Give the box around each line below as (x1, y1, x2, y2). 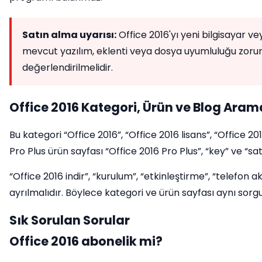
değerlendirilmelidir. (22, 61, 113, 74)
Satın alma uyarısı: (22, 28, 116, 42)
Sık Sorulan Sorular (9, 212, 130, 229)
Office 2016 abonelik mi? (9, 233, 163, 250)
